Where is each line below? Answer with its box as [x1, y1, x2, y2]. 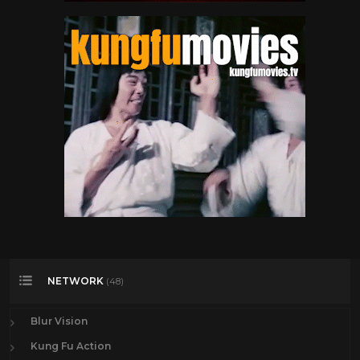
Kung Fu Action [31, 340, 111, 352]
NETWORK [47, 274, 106, 287]
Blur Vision [31, 315, 88, 327]
